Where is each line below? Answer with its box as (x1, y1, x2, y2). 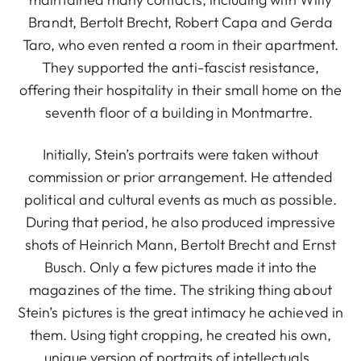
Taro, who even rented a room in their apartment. (22, 35, 339, 55)
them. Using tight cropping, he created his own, (29, 326, 332, 345)
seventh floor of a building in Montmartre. (44, 103, 317, 122)
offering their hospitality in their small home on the (19, 81, 342, 100)
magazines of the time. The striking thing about (29, 280, 332, 300)
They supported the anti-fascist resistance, (41, 58, 320, 77)
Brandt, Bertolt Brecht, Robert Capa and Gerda (28, 13, 333, 32)
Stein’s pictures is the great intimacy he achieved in (18, 303, 343, 322)
